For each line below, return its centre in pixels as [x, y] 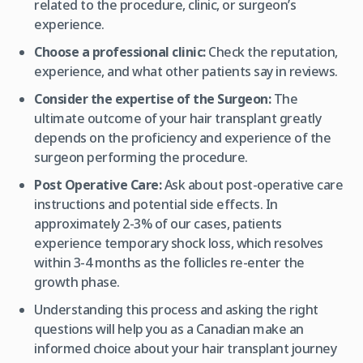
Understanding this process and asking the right [176, 310]
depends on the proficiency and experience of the [183, 138]
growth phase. [77, 282]
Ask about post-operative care [252, 185]
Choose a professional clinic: [120, 52]
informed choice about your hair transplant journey [186, 349]
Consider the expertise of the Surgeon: [153, 99]
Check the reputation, [271, 52]
